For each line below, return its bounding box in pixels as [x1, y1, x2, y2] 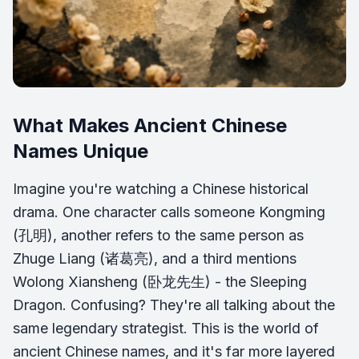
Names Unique [13, 139, 148, 163]
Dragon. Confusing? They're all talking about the [13, 296, 335, 313]
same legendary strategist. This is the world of [13, 320, 319, 337]
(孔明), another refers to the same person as [13, 227, 304, 244]
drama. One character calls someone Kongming [13, 204, 325, 220]
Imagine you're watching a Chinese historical [13, 180, 309, 197]
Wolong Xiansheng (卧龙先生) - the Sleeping [13, 273, 307, 290]
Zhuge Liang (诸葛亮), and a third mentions [13, 250, 296, 267]
